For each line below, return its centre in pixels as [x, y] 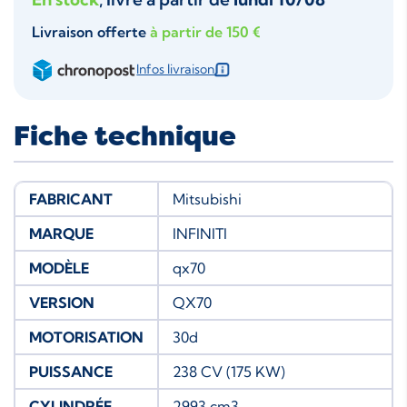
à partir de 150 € [205, 31]
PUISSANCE [71, 371]
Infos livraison [176, 69]
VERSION [62, 302]
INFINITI [200, 233]
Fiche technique [125, 136]
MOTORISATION [86, 337]
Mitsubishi [207, 199]
